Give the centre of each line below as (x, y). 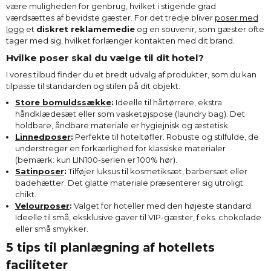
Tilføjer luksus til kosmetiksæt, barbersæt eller (157, 171)
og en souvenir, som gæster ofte (200, 29)
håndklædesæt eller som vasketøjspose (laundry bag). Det (130, 113)
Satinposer (40, 171)
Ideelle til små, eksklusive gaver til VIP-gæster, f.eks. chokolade (138, 217)
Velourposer (42, 205)
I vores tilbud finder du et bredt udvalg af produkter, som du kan (131, 75)
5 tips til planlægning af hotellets (110, 248)
